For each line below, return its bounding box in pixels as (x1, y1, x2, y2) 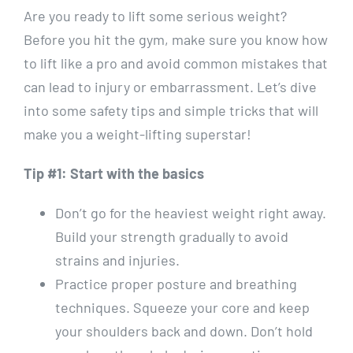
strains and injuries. (55, 251, 180, 269)
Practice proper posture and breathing (55, 275, 297, 293)
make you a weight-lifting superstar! (24, 125, 251, 143)
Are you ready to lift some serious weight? (24, 7, 287, 25)
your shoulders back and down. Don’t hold (55, 322, 313, 340)
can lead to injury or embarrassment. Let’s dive (24, 78, 317, 96)
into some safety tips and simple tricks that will (24, 102, 318, 120)
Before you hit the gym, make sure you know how (24, 31, 328, 49)
